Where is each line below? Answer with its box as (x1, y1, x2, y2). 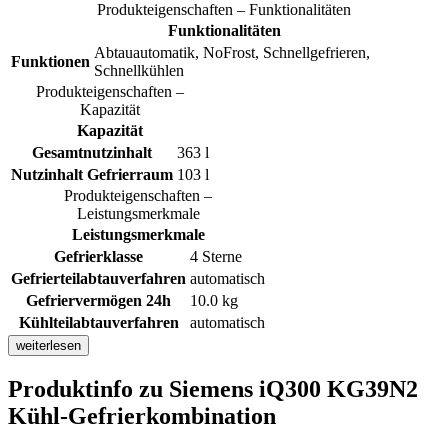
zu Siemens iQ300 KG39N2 (139, 376, 418, 403)
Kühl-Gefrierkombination (8, 403, 276, 430)
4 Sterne (190, 248, 242, 266)
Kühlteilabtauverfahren (18, 314, 179, 332)
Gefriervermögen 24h (26, 292, 171, 310)
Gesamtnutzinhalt (32, 144, 152, 162)
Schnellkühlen (94, 62, 184, 80)
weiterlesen (16, 338, 81, 354)
